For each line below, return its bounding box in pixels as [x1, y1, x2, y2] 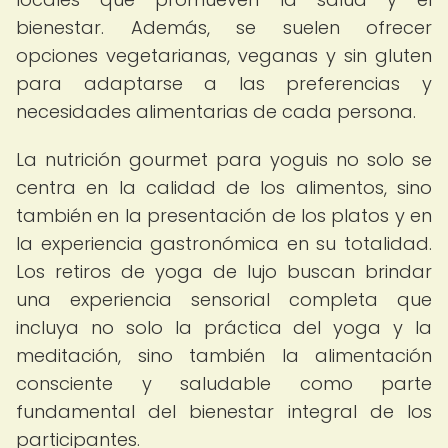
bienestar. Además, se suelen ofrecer [16, 15, 432, 40]
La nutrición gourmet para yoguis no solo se [16, 147, 432, 172]
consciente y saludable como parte [16, 371, 432, 396]
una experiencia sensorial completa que [16, 287, 432, 312]
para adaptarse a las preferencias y [16, 71, 432, 96]
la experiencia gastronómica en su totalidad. [16, 231, 432, 256]
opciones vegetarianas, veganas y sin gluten [16, 43, 432, 68]
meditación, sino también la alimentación [16, 343, 432, 368]
